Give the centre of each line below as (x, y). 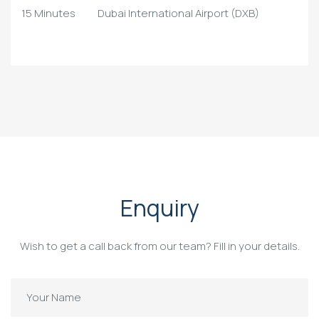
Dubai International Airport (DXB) (178, 13)
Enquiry (159, 208)
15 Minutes (48, 13)
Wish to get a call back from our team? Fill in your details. (159, 246)
